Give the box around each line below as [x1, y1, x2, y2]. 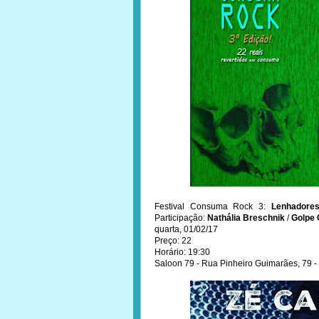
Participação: [155, 213, 207, 223]
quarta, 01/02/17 [155, 224, 218, 234]
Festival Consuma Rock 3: [155, 202, 271, 211]
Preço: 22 [155, 236, 192, 246]
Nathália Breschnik [207, 213, 285, 223]
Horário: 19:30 [155, 247, 210, 257]
